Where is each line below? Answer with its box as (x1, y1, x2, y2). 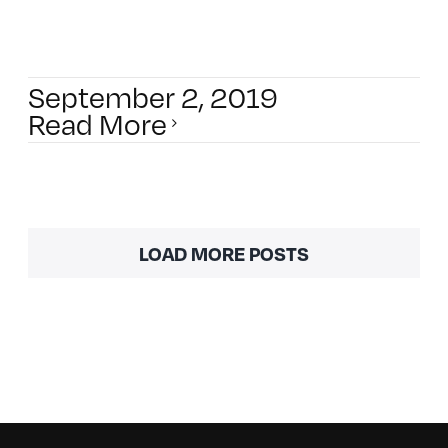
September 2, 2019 (27, 75, 278, 116)
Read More (27, 102, 167, 143)
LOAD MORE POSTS (139, 240, 309, 266)
